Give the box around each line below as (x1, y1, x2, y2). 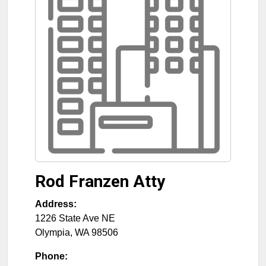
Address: (35, 198, 77, 209)
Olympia (35, 227, 70, 237)
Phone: (35, 251, 68, 261)
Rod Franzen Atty (35, 171, 165, 191)
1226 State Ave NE (35, 213, 115, 223)
